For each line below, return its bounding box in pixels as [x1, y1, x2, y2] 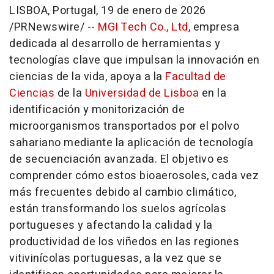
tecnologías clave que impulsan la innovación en [9, 52, 260, 68]
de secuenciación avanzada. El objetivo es [9, 151, 229, 168]
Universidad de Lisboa [84, 85, 202, 102]
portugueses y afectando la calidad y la [9, 217, 213, 234]
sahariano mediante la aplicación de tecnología [9, 135, 253, 151]
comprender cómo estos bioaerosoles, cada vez [9, 168, 259, 184]
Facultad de [165, 68, 226, 85]
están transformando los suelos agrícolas [9, 201, 226, 217]
